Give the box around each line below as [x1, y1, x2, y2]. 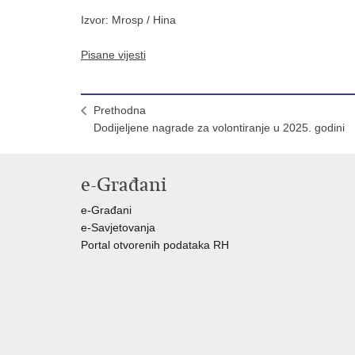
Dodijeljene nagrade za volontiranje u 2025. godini [94, 121, 345, 134]
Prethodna [94, 104, 146, 116]
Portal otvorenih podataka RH [81, 239, 232, 251]
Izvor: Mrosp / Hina [81, 13, 176, 26]
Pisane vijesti [81, 48, 146, 61]
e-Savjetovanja [81, 221, 155, 234]
